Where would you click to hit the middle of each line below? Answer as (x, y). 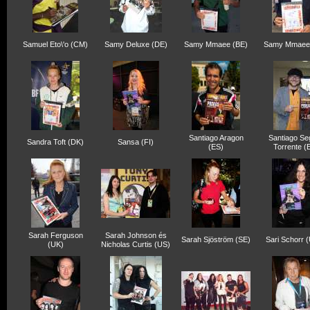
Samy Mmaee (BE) (216, 44)
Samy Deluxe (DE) (136, 44)
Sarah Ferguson (55, 235)
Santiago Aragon (216, 138)
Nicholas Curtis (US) (136, 244)
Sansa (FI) (136, 142)
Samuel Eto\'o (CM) (55, 44)
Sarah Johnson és (136, 235)
